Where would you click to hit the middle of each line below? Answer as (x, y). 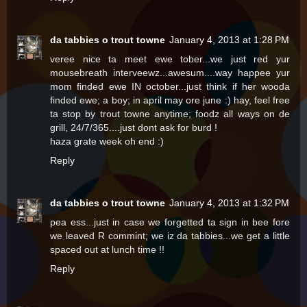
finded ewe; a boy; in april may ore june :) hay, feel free (170, 100)
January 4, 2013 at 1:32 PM (229, 203)
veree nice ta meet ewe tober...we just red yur (170, 59)
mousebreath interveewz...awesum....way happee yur (170, 73)
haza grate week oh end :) (107, 142)
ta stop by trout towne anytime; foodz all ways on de (170, 114)
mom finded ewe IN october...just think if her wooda (170, 87)
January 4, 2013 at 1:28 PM (229, 40)
